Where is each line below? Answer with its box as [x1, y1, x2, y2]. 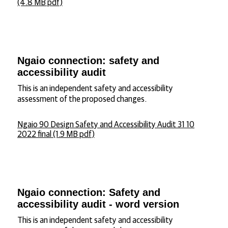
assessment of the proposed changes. [17, 95, 147, 103]
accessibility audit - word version [17, 198, 179, 210]
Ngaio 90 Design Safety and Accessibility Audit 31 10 [17, 121, 194, 129]
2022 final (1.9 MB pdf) [17, 130, 95, 138]
